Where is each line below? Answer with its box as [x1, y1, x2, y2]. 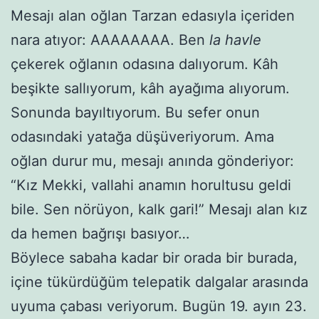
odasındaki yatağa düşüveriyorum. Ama [11, 127, 274, 145]
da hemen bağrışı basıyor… [11, 224, 189, 242]
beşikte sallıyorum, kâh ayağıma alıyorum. [11, 79, 290, 97]
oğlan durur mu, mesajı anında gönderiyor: [11, 152, 294, 169]
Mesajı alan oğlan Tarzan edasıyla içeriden [11, 6, 295, 24]
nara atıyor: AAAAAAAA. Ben [11, 31, 209, 48]
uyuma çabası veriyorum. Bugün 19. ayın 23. [11, 297, 307, 315]
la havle [209, 31, 261, 48]
